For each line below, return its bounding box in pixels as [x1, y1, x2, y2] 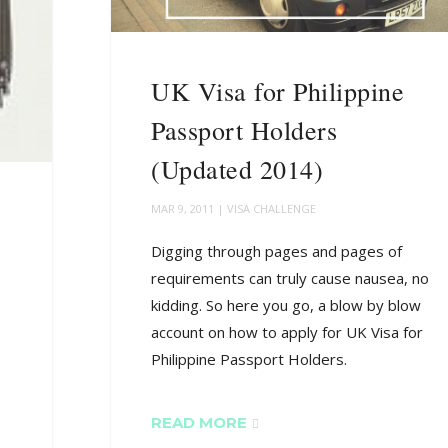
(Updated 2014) [151, 152, 324, 187]
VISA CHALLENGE [227, 201, 317, 217]
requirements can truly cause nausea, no [151, 268, 430, 289]
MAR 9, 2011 [151, 201, 215, 217]
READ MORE [151, 413, 248, 433]
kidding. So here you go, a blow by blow [151, 295, 422, 316]
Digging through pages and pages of [151, 241, 403, 262]
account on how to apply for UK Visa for [151, 322, 424, 343]
